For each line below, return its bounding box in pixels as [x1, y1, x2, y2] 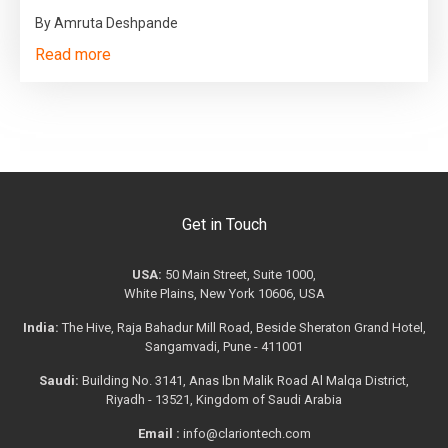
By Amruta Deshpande [35, 14, 178, 31]
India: [22, 319, 59, 335]
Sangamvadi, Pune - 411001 [145, 338, 303, 354]
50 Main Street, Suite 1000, [162, 266, 316, 282]
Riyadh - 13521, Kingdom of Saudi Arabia [106, 391, 342, 407]
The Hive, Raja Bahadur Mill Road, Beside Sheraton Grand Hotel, [58, 319, 426, 335]
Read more [35, 44, 111, 64]
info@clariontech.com [182, 425, 311, 441]
